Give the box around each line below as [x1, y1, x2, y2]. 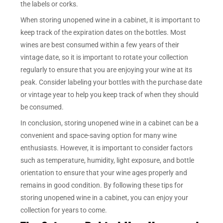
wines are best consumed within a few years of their [20, 41, 180, 49]
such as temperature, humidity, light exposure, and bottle [20, 156, 195, 165]
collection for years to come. [20, 206, 108, 215]
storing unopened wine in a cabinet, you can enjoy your [20, 194, 189, 202]
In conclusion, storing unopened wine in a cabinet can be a [20, 119, 199, 127]
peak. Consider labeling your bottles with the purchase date [20, 78, 203, 87]
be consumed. [20, 103, 64, 111]
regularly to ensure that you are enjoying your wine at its [20, 66, 193, 74]
